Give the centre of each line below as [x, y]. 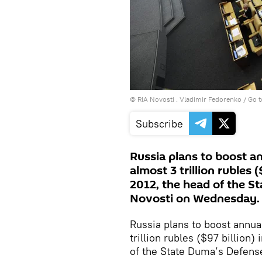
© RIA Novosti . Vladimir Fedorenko [186, 99]
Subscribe [159, 124]
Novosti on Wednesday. [195, 199]
